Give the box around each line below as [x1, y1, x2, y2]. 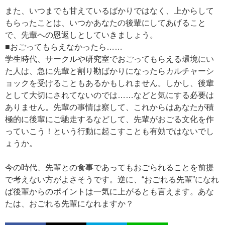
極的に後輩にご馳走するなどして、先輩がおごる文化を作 [5, 115, 214, 124]
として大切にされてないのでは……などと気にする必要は [5, 91, 214, 99]
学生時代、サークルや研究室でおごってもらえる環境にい [5, 55, 214, 63]
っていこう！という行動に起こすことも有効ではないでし [5, 127, 214, 136]
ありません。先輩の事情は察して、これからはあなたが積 [5, 103, 214, 111]
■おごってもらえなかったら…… [5, 43, 123, 51]
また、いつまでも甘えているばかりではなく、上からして [5, 7, 214, 15]
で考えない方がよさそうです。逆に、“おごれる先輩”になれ [5, 175, 219, 184]
